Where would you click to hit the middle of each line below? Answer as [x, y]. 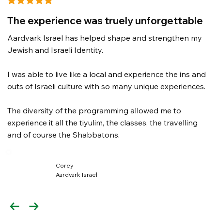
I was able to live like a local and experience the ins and [107, 74]
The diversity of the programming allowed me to [94, 111]
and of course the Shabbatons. [64, 135]
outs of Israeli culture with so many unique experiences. [107, 86]
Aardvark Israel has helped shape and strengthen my [105, 38]
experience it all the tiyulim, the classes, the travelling [103, 123]
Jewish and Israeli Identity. [55, 50]
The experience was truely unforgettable [105, 21]
